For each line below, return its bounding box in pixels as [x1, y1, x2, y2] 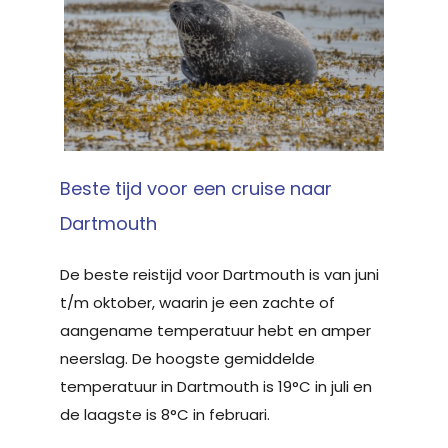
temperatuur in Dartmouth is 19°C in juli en [60, 375, 372, 397]
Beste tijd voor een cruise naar [60, 175, 332, 201]
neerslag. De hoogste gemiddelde [60, 347, 315, 369]
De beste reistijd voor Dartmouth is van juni [60, 263, 379, 285]
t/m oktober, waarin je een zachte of [60, 291, 335, 313]
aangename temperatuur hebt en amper [60, 319, 371, 341]
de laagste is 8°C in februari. [60, 403, 270, 425]
